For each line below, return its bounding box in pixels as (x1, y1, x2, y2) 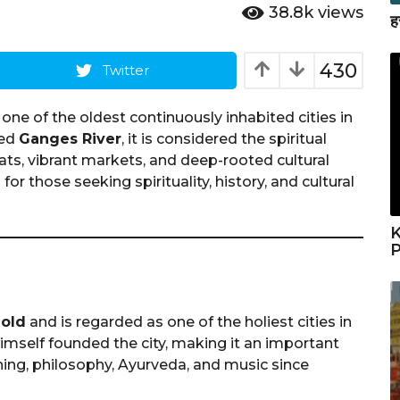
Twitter (102, 61, 149, 79)
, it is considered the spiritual (121, 129, 327, 147)
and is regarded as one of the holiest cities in (26, 312, 352, 330)
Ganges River (19, 129, 121, 147)
